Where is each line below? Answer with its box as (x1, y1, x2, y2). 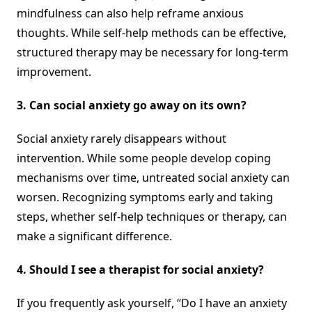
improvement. (17, 63, 91, 79)
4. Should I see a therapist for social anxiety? (17, 261, 264, 277)
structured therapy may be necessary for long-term (17, 44, 288, 60)
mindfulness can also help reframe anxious (17, 5, 244, 21)
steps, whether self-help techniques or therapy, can (17, 208, 287, 224)
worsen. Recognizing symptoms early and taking (17, 189, 273, 205)
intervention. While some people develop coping (17, 150, 271, 166)
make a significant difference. (17, 228, 172, 244)
